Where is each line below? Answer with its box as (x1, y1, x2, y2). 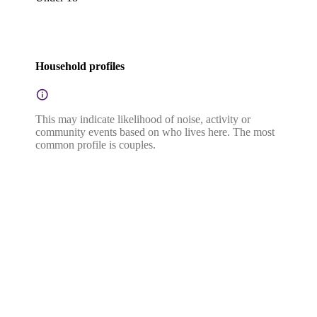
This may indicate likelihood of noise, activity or (35, 113, 250, 125)
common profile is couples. (35, 138, 156, 151)
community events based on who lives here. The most (35, 125, 275, 138)
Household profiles (35, 60, 125, 73)
